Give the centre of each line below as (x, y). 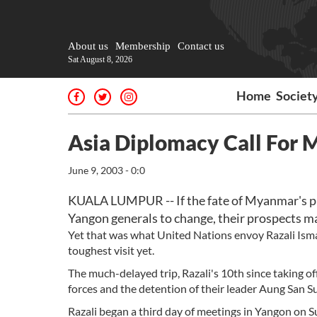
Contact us (201, 46)
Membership (143, 46)
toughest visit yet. (111, 250)
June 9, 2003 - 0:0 (106, 170)
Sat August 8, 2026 (100, 59)
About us (88, 46)
